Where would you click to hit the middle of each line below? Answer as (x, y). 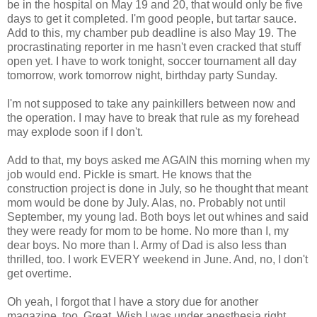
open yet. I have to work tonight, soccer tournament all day (152, 61)
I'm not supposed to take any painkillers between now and (151, 103)
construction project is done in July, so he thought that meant (157, 188)
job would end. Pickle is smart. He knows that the (129, 174)
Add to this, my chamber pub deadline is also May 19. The (152, 33)
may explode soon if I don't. (75, 132)
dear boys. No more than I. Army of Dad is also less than (147, 245)
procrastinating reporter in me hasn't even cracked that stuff (154, 47)
